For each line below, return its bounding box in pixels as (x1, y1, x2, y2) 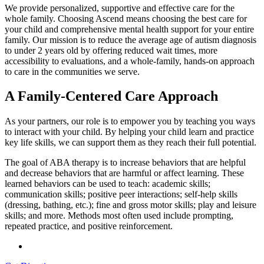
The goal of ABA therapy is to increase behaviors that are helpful (5, 157, 246, 168)
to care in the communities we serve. (5, 66, 140, 77)
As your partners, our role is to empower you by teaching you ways (5, 116, 255, 127)
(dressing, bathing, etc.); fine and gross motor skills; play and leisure (5, 200, 256, 210)
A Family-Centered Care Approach (5, 88, 218, 104)
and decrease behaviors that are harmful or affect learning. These (5, 168, 244, 179)
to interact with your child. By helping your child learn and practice (5, 127, 254, 137)
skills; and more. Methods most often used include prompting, (5, 210, 233, 221)
